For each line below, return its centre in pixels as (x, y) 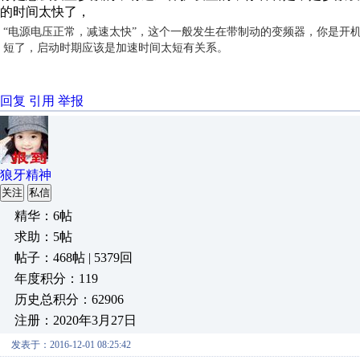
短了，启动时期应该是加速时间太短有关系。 (116, 48)
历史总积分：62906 (69, 299)
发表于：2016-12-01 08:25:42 (71, 345)
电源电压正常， (47, 32)
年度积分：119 (56, 278)
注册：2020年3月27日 (76, 320)
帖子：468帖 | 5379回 (74, 258)
